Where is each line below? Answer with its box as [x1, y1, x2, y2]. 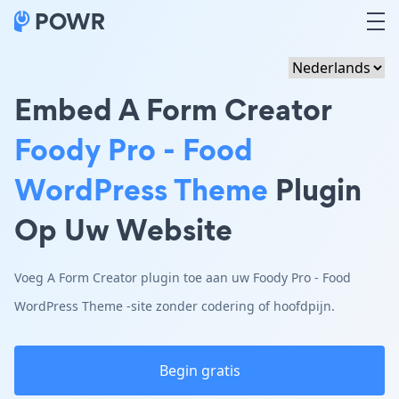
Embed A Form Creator [14, 88, 331, 130]
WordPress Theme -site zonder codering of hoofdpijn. [14, 297, 335, 314]
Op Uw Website [14, 208, 232, 250]
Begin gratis [159, 361, 240, 380]
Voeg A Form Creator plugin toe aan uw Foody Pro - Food [14, 269, 351, 286]
